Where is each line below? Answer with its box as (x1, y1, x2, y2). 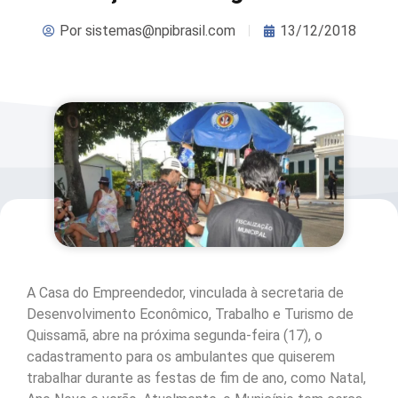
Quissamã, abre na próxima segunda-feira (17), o (27, 327, 322, 345)
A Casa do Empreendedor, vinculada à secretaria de (27, 284, 344, 302)
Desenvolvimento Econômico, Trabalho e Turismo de (27, 306, 354, 323)
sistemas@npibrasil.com (81, 21, 235, 39)
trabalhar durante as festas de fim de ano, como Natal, (27, 370, 366, 387)
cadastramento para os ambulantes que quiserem (27, 348, 335, 366)
